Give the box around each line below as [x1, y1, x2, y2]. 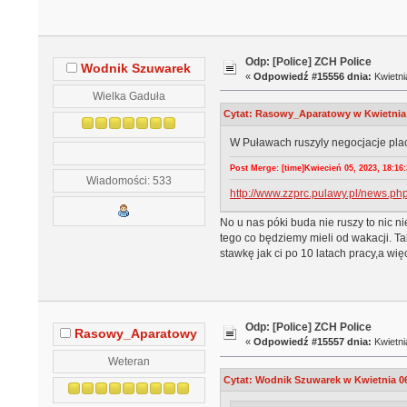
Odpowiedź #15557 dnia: [253, 336, 372, 348]
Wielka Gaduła [92, 89, 165, 102]
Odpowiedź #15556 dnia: [253, 70, 372, 82]
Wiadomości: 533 [85, 174, 172, 186]
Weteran [107, 354, 150, 367]
